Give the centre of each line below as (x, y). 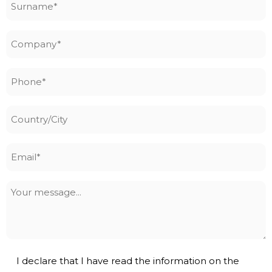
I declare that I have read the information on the (128, 260)
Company (31, 37)
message (31, 203)
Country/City (40, 112)
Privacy (26, 260)
